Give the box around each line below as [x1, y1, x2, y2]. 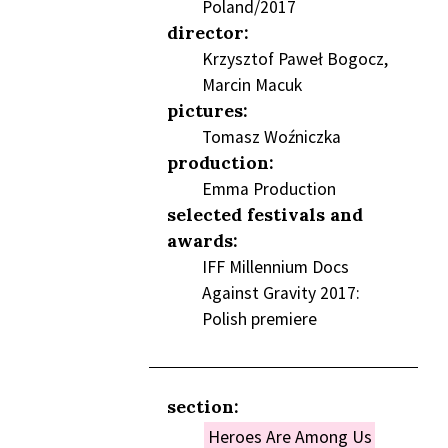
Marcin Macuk [201, 73, 302, 96]
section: [166, 395, 239, 419]
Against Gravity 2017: [201, 281, 360, 304]
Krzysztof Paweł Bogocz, [201, 47, 388, 70]
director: [166, 20, 249, 44]
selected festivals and [166, 202, 363, 226]
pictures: [166, 98, 248, 122]
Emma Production [201, 177, 336, 200]
